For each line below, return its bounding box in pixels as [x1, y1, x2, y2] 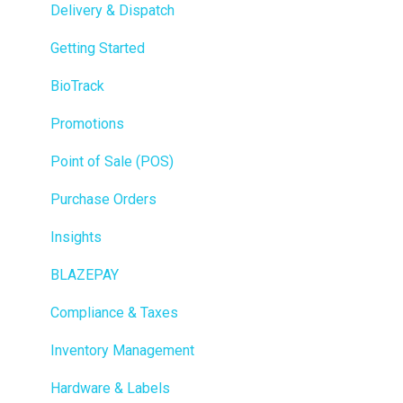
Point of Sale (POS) [50, 152, 174, 170]
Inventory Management [50, 341, 194, 359]
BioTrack [50, 76, 104, 94]
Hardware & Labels [50, 379, 170, 397]
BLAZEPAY [50, 265, 119, 283]
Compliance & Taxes [50, 303, 178, 321]
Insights [50, 228, 102, 246]
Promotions [50, 114, 124, 132]
